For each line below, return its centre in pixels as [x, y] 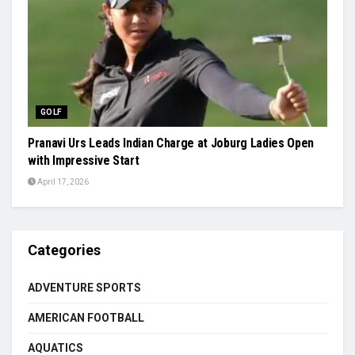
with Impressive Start [84, 160]
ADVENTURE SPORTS [84, 288]
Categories [64, 250]
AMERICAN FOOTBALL [86, 318]
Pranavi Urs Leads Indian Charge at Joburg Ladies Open [171, 143]
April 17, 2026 [62, 182]
